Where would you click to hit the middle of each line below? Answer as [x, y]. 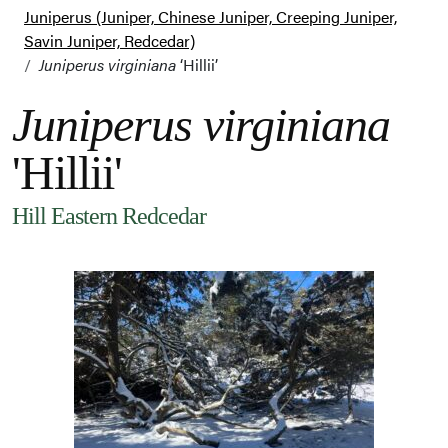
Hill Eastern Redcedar [109, 216]
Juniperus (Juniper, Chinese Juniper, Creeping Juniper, [210, 17]
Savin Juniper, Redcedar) [109, 41]
